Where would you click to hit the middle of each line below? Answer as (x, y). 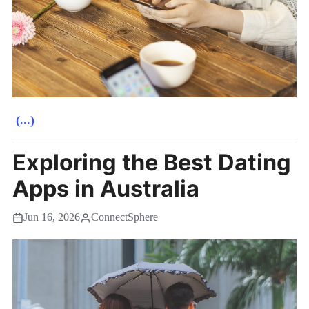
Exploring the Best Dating (152, 163)
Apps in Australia (106, 189)
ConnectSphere (124, 218)
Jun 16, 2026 (52, 218)
